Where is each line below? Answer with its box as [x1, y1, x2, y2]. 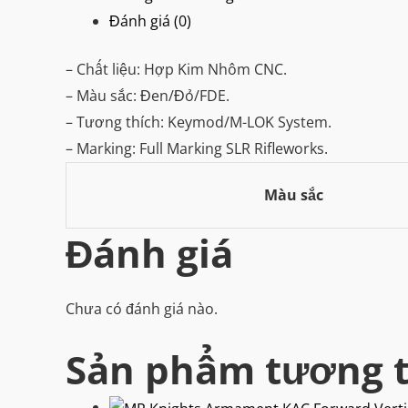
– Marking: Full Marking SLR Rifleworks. [66, 138, 328, 158]
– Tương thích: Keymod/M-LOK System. [66, 111, 331, 132]
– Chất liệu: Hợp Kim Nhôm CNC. [66, 58, 287, 79]
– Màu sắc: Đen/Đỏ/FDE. [66, 85, 229, 106]
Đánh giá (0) [109, 10, 191, 31]
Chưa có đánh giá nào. [66, 298, 218, 319]
